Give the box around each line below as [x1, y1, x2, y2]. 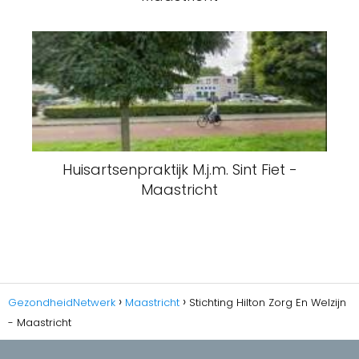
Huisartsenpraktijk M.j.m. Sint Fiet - [62, 159, 297, 179]
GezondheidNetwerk [8, 295, 115, 310]
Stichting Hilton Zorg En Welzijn [189, 295, 346, 310]
